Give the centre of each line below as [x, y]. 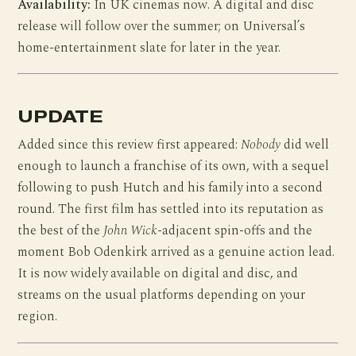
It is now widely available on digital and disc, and [158, 273]
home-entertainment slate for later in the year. [149, 48]
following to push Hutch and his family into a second [170, 188]
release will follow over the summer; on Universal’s [162, 26]
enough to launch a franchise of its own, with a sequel [174, 166]
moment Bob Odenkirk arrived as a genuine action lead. [176, 252]
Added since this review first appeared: [130, 145]
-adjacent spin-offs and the [235, 230]
